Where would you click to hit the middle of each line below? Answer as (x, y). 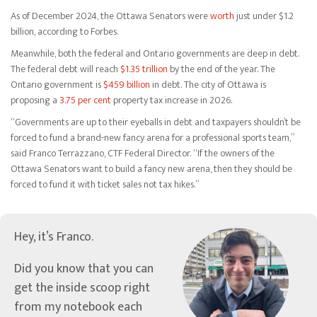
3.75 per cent (85, 100)
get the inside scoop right (82, 288)
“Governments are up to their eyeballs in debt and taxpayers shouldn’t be (156, 122)
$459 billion (127, 85)
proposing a (35, 100)
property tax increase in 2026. (172, 100)
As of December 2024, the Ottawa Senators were (110, 16)
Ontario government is (57, 85)
